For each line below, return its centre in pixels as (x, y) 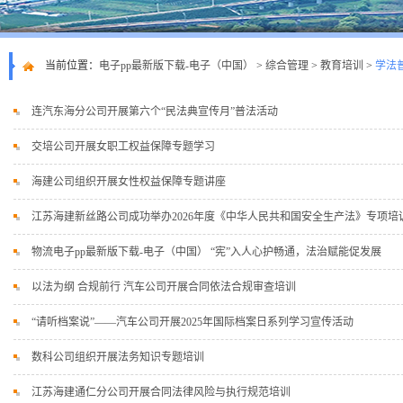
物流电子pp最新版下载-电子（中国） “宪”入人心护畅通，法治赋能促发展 (206, 252)
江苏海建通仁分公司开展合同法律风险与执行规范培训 (161, 392)
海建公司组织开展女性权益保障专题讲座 (129, 182)
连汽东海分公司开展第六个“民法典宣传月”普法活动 (155, 112)
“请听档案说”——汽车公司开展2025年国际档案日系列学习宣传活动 (193, 322)
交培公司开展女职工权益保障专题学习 (123, 147)
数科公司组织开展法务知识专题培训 (118, 357)
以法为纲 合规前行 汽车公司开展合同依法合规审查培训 (164, 287)
